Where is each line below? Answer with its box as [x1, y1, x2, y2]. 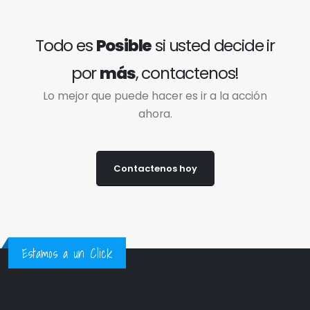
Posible [95, 34, 152, 57]
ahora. [138, 107, 172, 122]
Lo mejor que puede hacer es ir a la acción [43, 89, 267, 104]
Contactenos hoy [113, 162, 197, 176]
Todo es [35, 34, 96, 57]
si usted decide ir [152, 34, 275, 57]
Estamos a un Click [22, 243, 112, 264]
